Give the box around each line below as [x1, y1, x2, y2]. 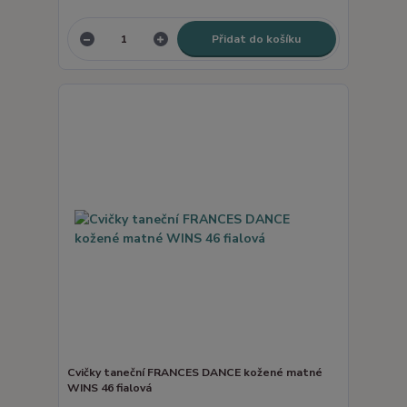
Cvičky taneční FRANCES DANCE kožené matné [66, 364, 323, 380]
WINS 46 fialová [66, 380, 152, 395]
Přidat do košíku [212, 31, 302, 46]
